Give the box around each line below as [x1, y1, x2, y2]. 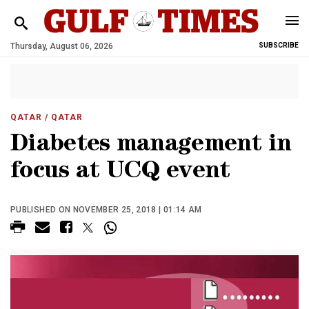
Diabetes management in [10, 134, 292, 158]
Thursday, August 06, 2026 [10, 41, 113, 51]
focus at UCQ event [10, 161, 230, 185]
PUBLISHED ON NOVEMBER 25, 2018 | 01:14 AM [10, 205, 202, 215]
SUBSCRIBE [259, 41, 299, 49]
